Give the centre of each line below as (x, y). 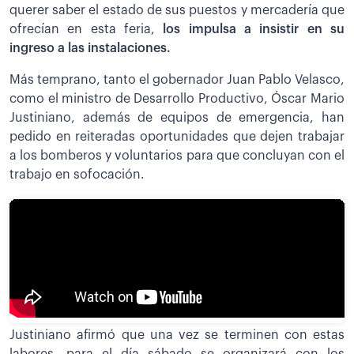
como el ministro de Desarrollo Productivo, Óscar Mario (177, 98)
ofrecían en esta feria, (87, 29)
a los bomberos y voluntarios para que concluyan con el (177, 155)
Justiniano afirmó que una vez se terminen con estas (177, 335)
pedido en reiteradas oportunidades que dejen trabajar (177, 136)
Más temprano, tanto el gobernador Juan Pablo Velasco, (177, 79)
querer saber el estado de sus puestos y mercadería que (177, 10)
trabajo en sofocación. (77, 174)
